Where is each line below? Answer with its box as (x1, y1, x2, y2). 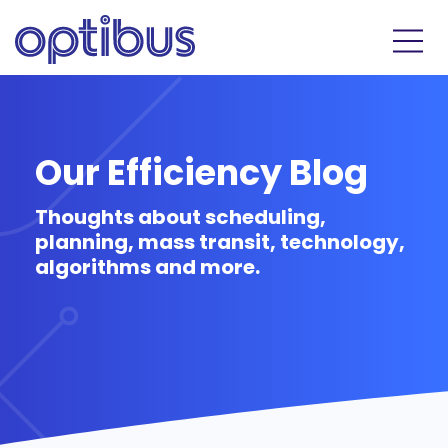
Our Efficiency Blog (35, 148, 368, 197)
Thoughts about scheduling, (35, 203, 326, 231)
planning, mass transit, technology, (35, 228, 405, 256)
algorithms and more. (35, 253, 260, 281)
